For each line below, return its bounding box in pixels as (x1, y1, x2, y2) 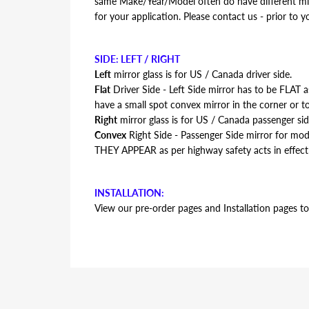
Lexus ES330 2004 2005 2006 (94, 260, 223, 272)
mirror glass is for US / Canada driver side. (111, 68, 292, 80)
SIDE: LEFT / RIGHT (94, 53, 180, 65)
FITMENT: (94, 245, 138, 257)
